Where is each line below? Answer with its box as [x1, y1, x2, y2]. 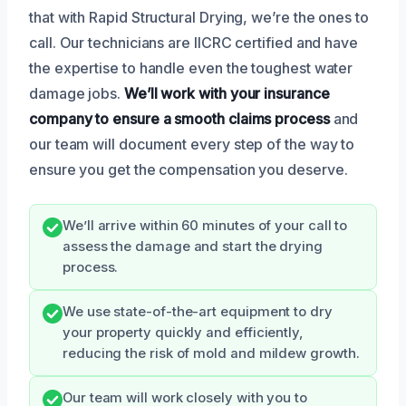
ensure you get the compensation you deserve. [29, 159, 348, 179]
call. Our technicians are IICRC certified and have [29, 33, 359, 52]
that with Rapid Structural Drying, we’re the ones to [29, 7, 369, 26]
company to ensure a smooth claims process [29, 109, 330, 128]
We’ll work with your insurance [123, 83, 330, 102]
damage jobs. [29, 83, 124, 102]
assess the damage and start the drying [63, 237, 323, 255]
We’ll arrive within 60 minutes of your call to [63, 217, 348, 234]
